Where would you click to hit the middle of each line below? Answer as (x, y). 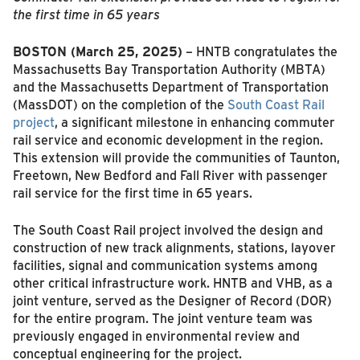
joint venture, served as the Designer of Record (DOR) (172, 300)
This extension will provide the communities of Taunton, (176, 157)
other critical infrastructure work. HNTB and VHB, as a (172, 282)
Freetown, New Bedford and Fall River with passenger (170, 175)
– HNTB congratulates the (260, 51)
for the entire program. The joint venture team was (162, 318)
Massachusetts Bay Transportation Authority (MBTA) (169, 69)
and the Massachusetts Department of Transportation (170, 86)
